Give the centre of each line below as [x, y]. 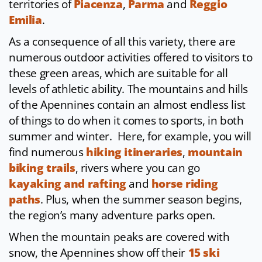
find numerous [48, 152]
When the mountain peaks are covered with [119, 237]
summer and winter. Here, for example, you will [130, 137]
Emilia [25, 20]
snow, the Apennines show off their [99, 253]
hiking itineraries [134, 152]
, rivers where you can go [137, 168]
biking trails [42, 168]
